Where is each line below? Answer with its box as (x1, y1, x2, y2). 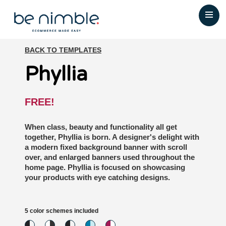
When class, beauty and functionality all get (25, 122, 177, 131)
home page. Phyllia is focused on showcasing (25, 162, 185, 172)
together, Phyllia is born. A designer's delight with (25, 132, 199, 141)
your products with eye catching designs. (25, 173, 170, 182)
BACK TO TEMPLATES (25, 46, 101, 54)
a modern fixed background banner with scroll (25, 142, 187, 151)
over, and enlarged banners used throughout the (25, 152, 195, 161)
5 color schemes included (25, 207, 98, 214)
